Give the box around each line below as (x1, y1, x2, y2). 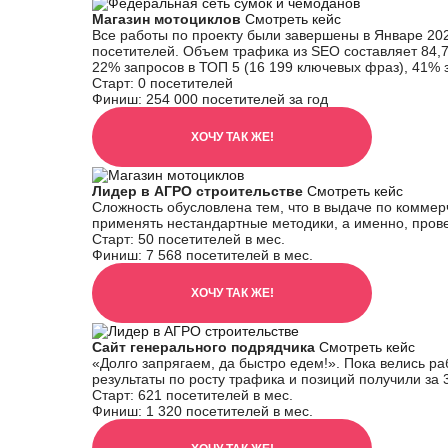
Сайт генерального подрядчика (92, 339, 319, 355)
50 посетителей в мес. (138, 231, 285, 247)
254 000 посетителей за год (146, 91, 328, 107)
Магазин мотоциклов (92, 11, 245, 27)
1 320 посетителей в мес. (146, 403, 313, 419)
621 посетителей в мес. (138, 387, 293, 403)
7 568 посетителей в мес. (146, 247, 313, 263)
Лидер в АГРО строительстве (92, 183, 307, 199)
